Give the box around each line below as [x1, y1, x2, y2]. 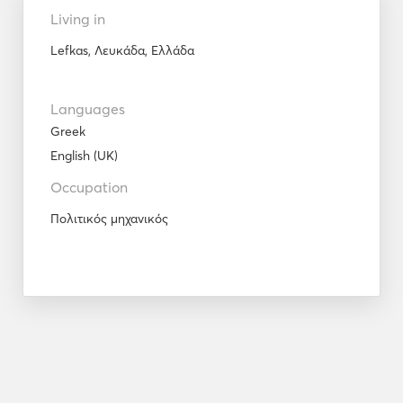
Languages [50, 100, 125, 119]
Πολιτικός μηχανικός [50, 210, 168, 228]
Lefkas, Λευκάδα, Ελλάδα [50, 42, 194, 59]
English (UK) [50, 148, 118, 165]
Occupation [50, 178, 128, 197]
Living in [50, 10, 105, 29]
